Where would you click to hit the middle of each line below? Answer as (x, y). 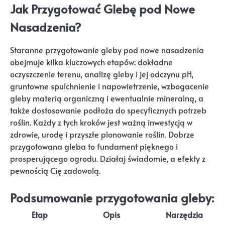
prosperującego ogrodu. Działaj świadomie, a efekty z (108, 159)
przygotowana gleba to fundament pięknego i (94, 147)
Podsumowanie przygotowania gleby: (112, 198)
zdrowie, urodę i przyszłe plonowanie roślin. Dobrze (102, 135)
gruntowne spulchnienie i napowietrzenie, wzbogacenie (109, 86)
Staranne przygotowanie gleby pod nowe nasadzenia (107, 50)
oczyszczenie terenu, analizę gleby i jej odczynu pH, (102, 74)
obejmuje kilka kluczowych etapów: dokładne (91, 62)
